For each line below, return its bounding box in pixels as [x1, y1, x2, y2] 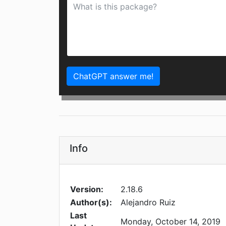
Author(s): [70, 197, 112, 208]
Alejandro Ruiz [121, 197, 176, 208]
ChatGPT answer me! [73, 71, 153, 82]
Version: [70, 184, 103, 195]
